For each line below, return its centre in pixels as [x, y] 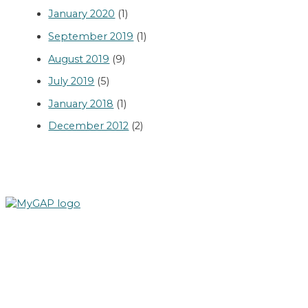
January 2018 [81, 103]
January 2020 [82, 14]
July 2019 [71, 81]
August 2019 [79, 59]
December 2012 [89, 126]
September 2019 [91, 36]
